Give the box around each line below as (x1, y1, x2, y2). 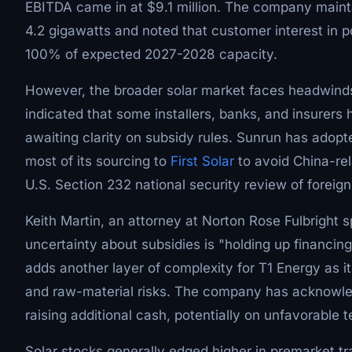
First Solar (170, 153, 234, 169)
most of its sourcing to (25, 153, 170, 169)
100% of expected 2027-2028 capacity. (25, 46, 277, 62)
